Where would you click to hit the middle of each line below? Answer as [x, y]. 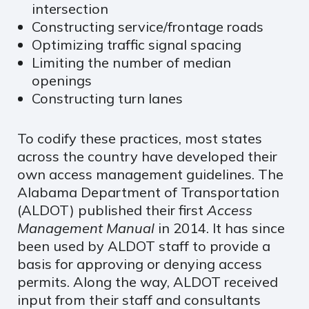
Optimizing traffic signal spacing [136, 44]
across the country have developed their [147, 156]
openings [61, 80]
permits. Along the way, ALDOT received [148, 281]
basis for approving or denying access [140, 263]
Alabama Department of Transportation [148, 192]
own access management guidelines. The [150, 174]
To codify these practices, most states [140, 138]
